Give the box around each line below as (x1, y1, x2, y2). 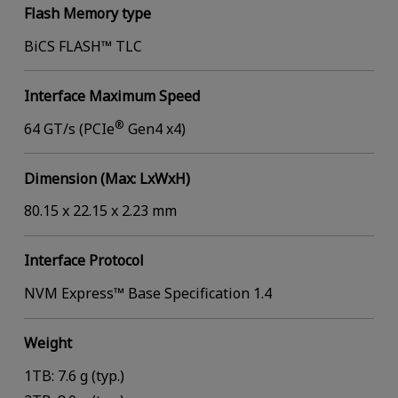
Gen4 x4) (123, 118, 186, 139)
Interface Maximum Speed (23, 85, 200, 106)
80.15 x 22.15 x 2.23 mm (23, 201, 177, 221)
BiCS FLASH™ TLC (23, 36, 142, 56)
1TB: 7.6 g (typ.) (23, 366, 124, 386)
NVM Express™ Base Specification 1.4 (23, 283, 272, 304)
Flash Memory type (23, 3, 151, 23)
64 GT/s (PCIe (23, 118, 115, 139)
